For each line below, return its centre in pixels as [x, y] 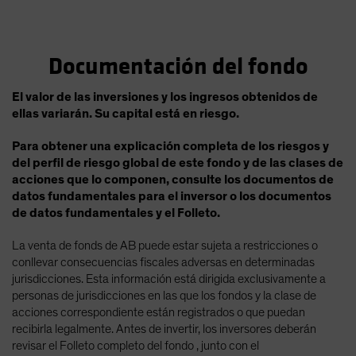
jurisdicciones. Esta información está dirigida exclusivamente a [169, 279]
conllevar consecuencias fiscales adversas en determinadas [163, 262]
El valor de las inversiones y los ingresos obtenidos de [165, 97]
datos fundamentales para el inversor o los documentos [172, 196]
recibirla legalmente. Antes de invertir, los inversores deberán [164, 329]
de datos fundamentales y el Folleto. [116, 213]
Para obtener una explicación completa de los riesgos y [170, 146]
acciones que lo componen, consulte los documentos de [173, 179]
